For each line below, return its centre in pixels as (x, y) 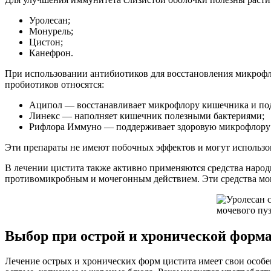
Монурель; (51, 31)
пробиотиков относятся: (54, 84)
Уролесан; (50, 20)
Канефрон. (51, 53)
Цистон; (46, 42)
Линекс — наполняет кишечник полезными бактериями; (147, 116)
